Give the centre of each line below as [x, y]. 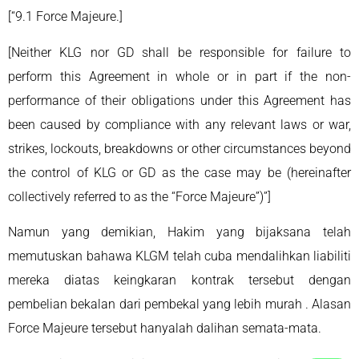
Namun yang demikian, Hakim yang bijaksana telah [179, 232]
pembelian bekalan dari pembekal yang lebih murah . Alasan [179, 305]
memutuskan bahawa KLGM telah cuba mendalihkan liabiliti [179, 256]
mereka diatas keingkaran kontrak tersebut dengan [179, 280]
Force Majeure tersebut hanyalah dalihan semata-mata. [166, 329]
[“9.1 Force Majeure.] [67, 17]
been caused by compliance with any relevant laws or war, [179, 124]
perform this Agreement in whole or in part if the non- [179, 76]
